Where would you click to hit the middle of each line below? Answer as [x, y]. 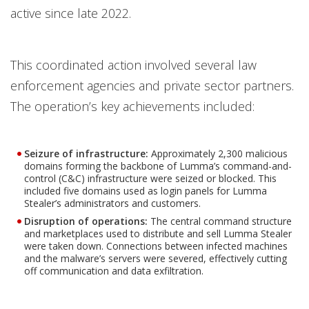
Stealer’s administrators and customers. [112, 203]
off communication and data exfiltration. [114, 271]
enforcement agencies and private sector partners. [152, 86]
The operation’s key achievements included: [132, 106]
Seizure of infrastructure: [86, 153]
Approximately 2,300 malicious [219, 153]
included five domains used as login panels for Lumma [146, 191]
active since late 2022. [71, 13]
